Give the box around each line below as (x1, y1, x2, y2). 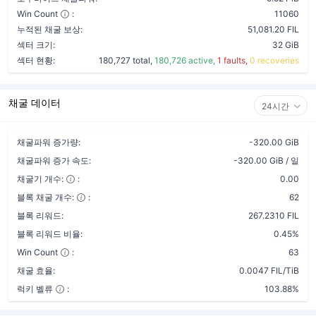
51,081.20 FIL (248, 24, 299, 35)
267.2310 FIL (248, 210, 299, 221)
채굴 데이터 (8, 97, 61, 109)
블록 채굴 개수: (17, 192, 74, 202)
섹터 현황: (17, 55, 55, 66)
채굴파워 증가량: (17, 137, 80, 147)
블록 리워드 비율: (17, 229, 83, 239)
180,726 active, (154, 55, 217, 66)
